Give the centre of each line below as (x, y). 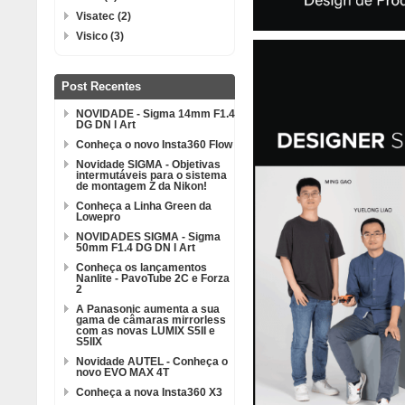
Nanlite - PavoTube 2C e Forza (153, 278)
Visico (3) (100, 36)
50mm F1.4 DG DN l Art (136, 248)
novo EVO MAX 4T (122, 372)
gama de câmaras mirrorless (151, 320)
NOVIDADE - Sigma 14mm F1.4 (155, 114)
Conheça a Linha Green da (144, 206)
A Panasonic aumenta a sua (148, 309)
